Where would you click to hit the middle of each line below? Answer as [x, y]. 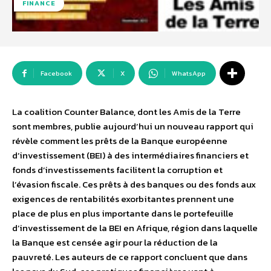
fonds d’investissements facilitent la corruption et [117, 170]
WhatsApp [189, 73]
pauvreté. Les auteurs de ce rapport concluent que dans [130, 257]
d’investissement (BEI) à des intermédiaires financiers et [130, 155]
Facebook [56, 73]
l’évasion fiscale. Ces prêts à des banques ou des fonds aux [134, 184]
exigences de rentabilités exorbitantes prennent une [123, 199]
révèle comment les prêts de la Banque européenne [120, 141]
